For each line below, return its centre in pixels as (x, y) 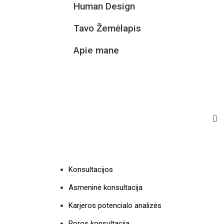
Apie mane (96, 50)
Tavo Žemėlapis (107, 28)
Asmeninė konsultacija (105, 187)
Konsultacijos (91, 169)
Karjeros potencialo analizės (115, 205)
